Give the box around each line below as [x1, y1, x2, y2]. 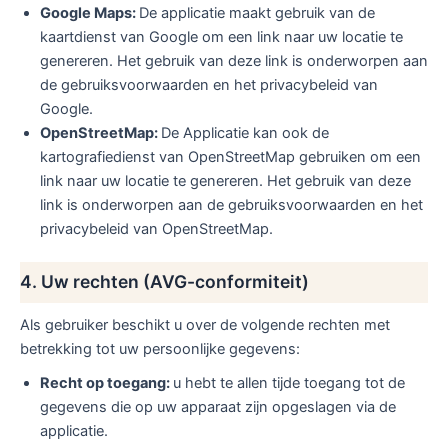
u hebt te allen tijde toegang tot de [173, 373, 405, 392]
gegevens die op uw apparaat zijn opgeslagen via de [40, 397, 396, 416]
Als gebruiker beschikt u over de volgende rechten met [20, 315, 390, 334]
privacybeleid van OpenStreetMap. [40, 219, 273, 238]
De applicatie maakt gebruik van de [139, 3, 375, 22]
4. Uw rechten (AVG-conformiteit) [20, 271, 309, 293]
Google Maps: [40, 3, 139, 22]
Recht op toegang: [40, 373, 173, 392]
